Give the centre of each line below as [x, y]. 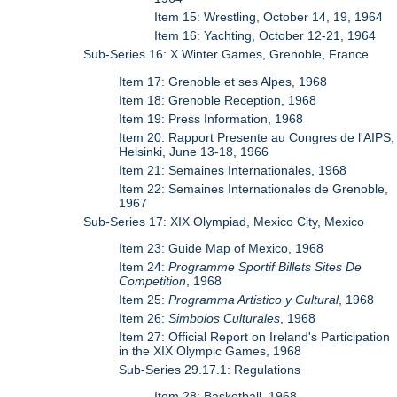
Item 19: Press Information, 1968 [211, 118]
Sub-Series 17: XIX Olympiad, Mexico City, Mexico [224, 221]
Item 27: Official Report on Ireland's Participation [255, 336]
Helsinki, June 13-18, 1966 [194, 151]
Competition [153, 280]
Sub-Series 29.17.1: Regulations [210, 369]
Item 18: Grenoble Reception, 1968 [218, 100]
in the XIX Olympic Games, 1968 [210, 350]
